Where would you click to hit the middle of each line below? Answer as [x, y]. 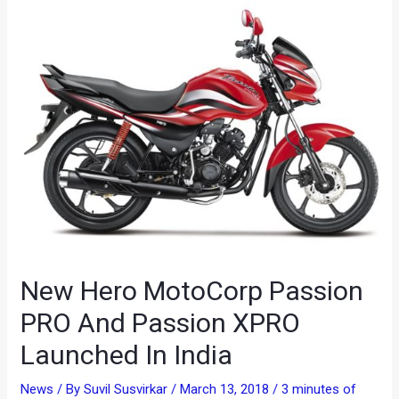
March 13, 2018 [227, 389]
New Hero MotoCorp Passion [192, 291]
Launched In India [127, 355]
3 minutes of [319, 389]
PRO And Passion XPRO [161, 323]
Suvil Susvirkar [128, 389]
